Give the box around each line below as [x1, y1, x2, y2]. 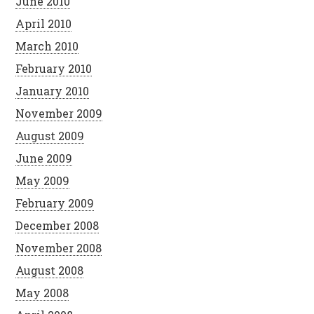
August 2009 [15, 128, 85, 143]
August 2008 [15, 262, 84, 278]
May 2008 [15, 285, 69, 300]
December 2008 [15, 217, 100, 233]
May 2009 [15, 172, 70, 188]
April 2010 [15, 15, 72, 31]
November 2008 [15, 240, 102, 255]
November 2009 [15, 105, 103, 121]
